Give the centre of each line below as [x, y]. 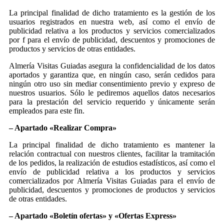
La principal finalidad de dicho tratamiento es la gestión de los [112, 12]
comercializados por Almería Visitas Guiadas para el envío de [112, 180]
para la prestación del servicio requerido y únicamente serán [112, 101]
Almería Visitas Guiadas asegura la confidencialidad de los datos [112, 65]
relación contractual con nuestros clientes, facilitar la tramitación [112, 153]
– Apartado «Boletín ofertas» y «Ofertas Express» [93, 215]
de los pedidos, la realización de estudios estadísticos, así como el [112, 162]
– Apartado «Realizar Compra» [63, 127]
